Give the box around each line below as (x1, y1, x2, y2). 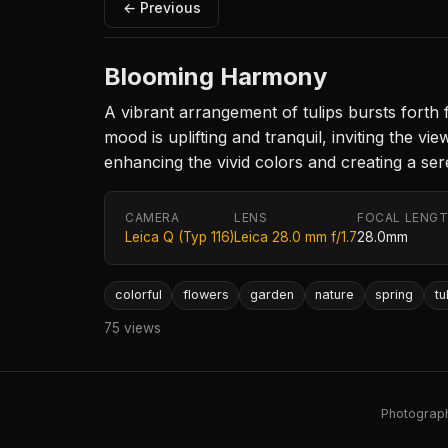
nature (315, 287, 355, 303)
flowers (182, 287, 229, 303)
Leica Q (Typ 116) (125, 229, 234, 246)
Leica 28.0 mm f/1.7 (234, 229, 357, 246)
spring (375, 287, 414, 303)
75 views (104, 319, 161, 336)
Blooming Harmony (104, 62, 327, 92)
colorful (114, 287, 162, 303)
